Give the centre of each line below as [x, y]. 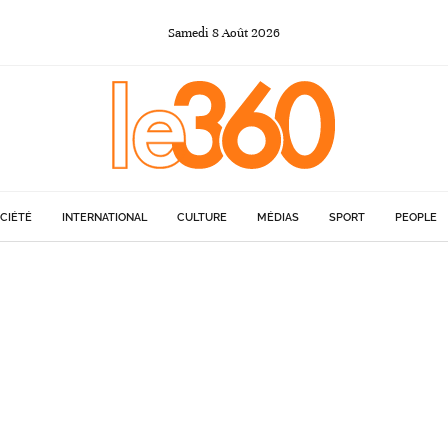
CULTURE [202, 217]
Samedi [188, 32]
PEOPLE [416, 217]
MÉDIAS [278, 217]
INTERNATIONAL [104, 217]
